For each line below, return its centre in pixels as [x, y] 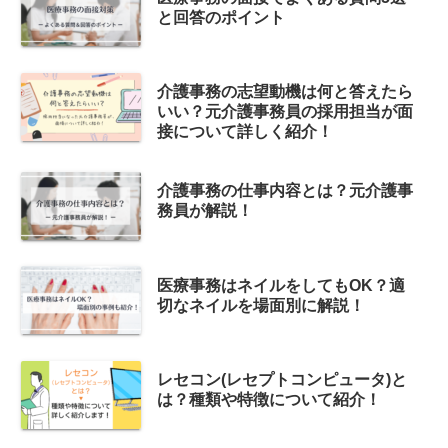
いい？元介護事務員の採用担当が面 [284, 112]
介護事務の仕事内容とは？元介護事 [284, 191]
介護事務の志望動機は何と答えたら [284, 92]
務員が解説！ [204, 211]
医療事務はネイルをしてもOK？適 [280, 285]
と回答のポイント [220, 17]
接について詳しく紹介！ [244, 132]
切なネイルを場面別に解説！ [260, 305]
